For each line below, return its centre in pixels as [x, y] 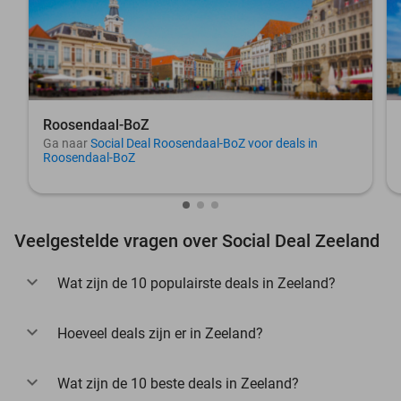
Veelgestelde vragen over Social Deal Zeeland [197, 241]
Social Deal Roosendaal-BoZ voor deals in [204, 143]
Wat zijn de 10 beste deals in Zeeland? [178, 384]
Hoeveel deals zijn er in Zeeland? [160, 333]
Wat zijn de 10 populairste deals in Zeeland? [196, 283]
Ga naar [67, 143]
